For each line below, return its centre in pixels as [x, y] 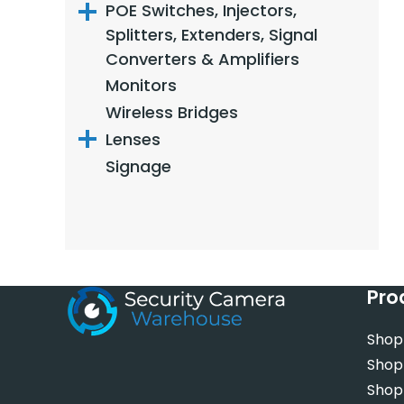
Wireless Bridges [172, 112]
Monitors [141, 85]
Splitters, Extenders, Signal [211, 35]
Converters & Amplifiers [202, 59]
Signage [138, 166]
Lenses [133, 139]
